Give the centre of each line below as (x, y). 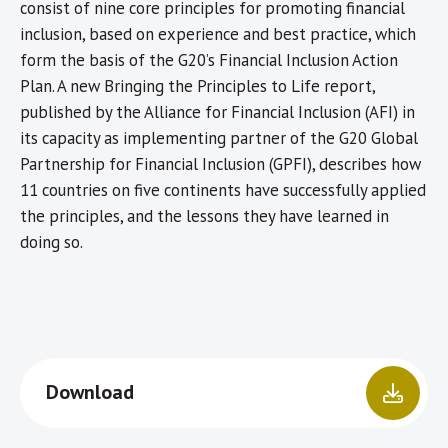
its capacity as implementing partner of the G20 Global (219, 138)
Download (90, 392)
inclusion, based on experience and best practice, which (218, 34)
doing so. (51, 242)
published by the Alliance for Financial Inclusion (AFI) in (217, 112)
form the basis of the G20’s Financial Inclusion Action (209, 60)
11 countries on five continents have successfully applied (223, 190)
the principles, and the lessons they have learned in (204, 216)
